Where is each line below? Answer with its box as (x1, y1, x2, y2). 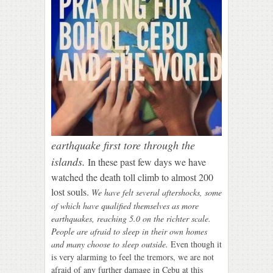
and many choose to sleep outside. (51, 238, 168, 250)
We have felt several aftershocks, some (91, 186, 222, 198)
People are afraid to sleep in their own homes (51, 225, 207, 237)
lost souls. (51, 185, 89, 198)
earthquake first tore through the (51, 137, 195, 152)
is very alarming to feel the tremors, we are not (51, 250, 214, 263)
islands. (51, 154, 85, 169)
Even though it (168, 238, 222, 250)
